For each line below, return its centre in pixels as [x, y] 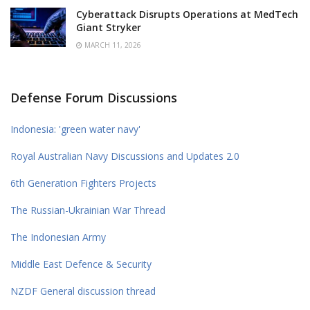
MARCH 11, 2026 [112, 45]
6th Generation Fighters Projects [83, 183]
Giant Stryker [109, 27]
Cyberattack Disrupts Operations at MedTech [187, 14]
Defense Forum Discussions [94, 97]
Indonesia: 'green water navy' [75, 129]
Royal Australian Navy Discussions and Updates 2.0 [125, 156]
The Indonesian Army [58, 237]
